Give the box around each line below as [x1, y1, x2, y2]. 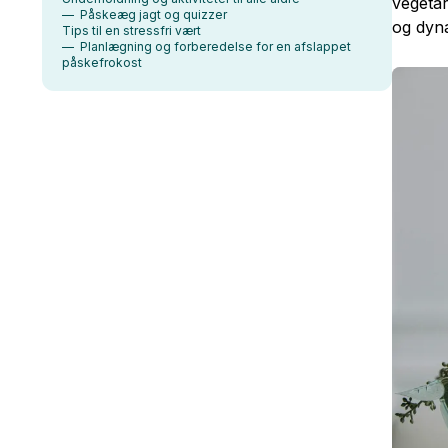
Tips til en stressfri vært [62, 23, 201, 38]
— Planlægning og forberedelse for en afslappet [62, 39, 351, 54]
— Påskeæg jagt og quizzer [62, 7, 227, 22]
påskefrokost [62, 55, 142, 70]
